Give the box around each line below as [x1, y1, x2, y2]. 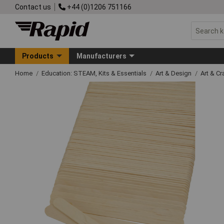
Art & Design [155, 69, 193, 77]
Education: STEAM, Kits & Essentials [41, 69, 148, 77]
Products [22, 51, 54, 60]
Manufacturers [76, 51, 126, 60]
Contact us [15, 2, 51, 11]
